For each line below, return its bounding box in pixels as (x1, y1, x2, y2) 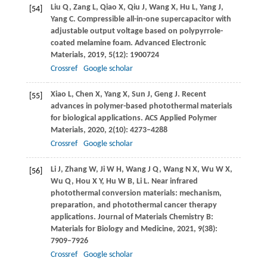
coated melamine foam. (50, 39, 135, 48)
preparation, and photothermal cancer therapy (50, 201, 217, 210)
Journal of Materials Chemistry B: (97, 213, 213, 222)
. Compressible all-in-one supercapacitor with (73, 15, 231, 24)
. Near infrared (147, 177, 198, 187)
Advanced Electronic (134, 39, 206, 48)
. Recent (177, 90, 206, 100)
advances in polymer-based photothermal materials (50, 102, 232, 111)
